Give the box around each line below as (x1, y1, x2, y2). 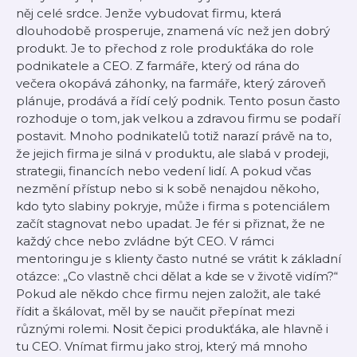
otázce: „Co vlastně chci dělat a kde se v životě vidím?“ (16, 269, 338, 284)
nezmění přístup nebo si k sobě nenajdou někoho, (16, 181, 319, 196)
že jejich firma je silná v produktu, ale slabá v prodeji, (16, 146, 328, 161)
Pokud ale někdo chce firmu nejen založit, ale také (16, 286, 321, 301)
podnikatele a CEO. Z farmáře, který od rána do (16, 58, 300, 73)
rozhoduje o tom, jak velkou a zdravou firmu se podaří (16, 111, 340, 126)
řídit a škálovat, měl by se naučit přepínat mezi (16, 304, 295, 319)
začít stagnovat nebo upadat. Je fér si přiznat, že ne (16, 216, 325, 231)
